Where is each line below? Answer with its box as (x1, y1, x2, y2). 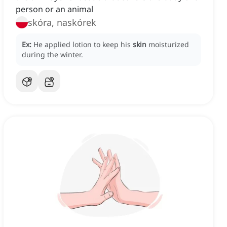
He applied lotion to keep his (33, 40, 133, 50)
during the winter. (22, 50, 83, 60)
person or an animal (16, 4, 93, 15)
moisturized (148, 40, 189, 50)
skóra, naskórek (28, 16, 96, 29)
